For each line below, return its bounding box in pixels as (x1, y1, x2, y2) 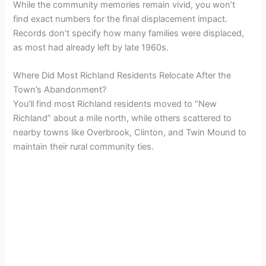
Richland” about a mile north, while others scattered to (13, 113, 232, 124)
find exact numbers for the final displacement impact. (13, 14, 228, 25)
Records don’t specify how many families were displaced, (13, 28, 245, 39)
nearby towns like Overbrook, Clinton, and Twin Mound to (13, 127, 247, 138)
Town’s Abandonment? (13, 84, 107, 96)
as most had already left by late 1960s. (13, 42, 169, 53)
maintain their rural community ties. (13, 141, 154, 153)
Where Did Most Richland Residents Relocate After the (13, 70, 232, 81)
